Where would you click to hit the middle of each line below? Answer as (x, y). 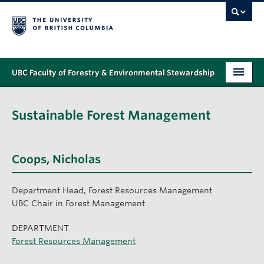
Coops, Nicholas (56, 160)
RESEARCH (34, 148)
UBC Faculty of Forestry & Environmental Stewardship (113, 73)
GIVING (27, 222)
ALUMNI (29, 198)
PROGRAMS (36, 99)
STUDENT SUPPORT (52, 124)
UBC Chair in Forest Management (78, 204)
